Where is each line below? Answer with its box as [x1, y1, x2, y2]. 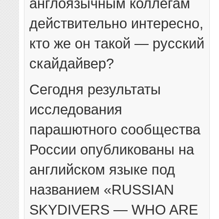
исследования [29, 101, 123, 118]
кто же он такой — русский [29, 35, 205, 52]
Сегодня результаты [29, 81, 161, 98]
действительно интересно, [29, 15, 204, 32]
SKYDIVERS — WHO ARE [29, 201, 198, 218]
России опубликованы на [29, 141, 195, 158]
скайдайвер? [29, 55, 114, 72]
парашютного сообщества [29, 121, 201, 138]
